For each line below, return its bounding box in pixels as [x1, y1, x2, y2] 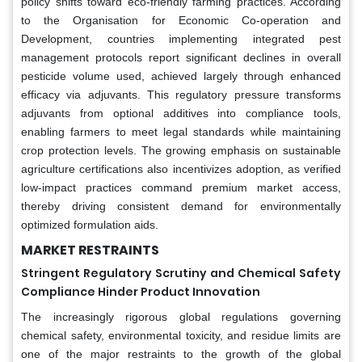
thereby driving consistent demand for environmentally [21, 199, 341, 213]
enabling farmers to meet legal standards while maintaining [21, 124, 341, 138]
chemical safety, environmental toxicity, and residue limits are [21, 328, 341, 342]
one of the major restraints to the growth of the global [21, 347, 341, 360]
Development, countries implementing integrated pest [21, 32, 341, 45]
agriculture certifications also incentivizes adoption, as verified [21, 162, 341, 175]
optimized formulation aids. [21, 217, 158, 231]
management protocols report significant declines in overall [21, 50, 341, 64]
